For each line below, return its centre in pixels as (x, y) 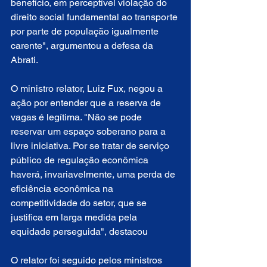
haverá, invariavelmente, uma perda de (94, 174)
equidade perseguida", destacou (79, 232)
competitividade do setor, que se (80, 203)
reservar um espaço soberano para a (89, 131)
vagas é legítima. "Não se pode (77, 117)
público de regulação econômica (81, 160)
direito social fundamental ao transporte (95, 17)
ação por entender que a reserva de (87, 103)
